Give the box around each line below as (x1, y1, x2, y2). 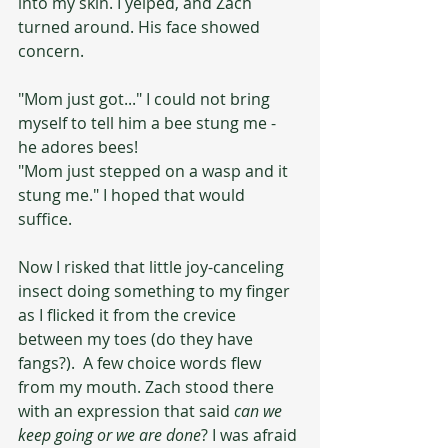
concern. (18, 40, 84, 62)
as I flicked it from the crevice (18, 304, 240, 326)
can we (234, 400, 286, 422)
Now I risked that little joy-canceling (18, 256, 288, 278)
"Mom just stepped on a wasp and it (18, 160, 292, 182)
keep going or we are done (18, 424, 201, 446)
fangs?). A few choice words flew (18, 352, 265, 374)
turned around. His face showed (18, 16, 264, 38)
